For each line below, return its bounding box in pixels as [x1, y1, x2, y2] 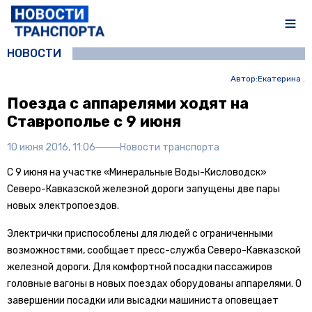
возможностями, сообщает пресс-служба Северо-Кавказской [7, 244, 301, 256]
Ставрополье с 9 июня [7, 111, 181, 131]
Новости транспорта [120, 141, 219, 153]
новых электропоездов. [7, 199, 119, 212]
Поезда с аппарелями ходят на [7, 93, 249, 113]
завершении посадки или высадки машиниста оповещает [7, 294, 279, 306]
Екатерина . [257, 73, 305, 84]
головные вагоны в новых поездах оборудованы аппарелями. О [7, 277, 302, 290]
